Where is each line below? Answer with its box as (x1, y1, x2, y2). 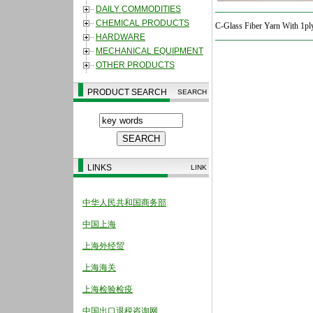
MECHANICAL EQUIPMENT (96, 46, 203, 57)
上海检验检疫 (82, 284, 133, 294)
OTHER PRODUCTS (96, 60, 175, 71)
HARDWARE (96, 32, 145, 43)
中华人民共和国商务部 (82, 198, 166, 208)
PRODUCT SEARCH (87, 87, 167, 97)
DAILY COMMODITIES (96, 4, 181, 15)
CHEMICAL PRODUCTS (96, 18, 189, 29)
